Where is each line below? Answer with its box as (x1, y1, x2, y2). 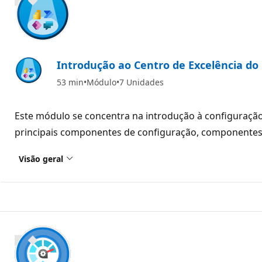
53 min (57, 76, 84, 88)
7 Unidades (119, 76, 164, 88)
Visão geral (19, 153, 63, 164)
